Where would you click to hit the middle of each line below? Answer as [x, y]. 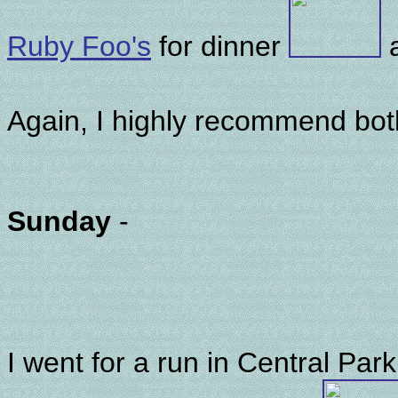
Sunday [59, 221]
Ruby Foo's [79, 46]
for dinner [220, 46]
